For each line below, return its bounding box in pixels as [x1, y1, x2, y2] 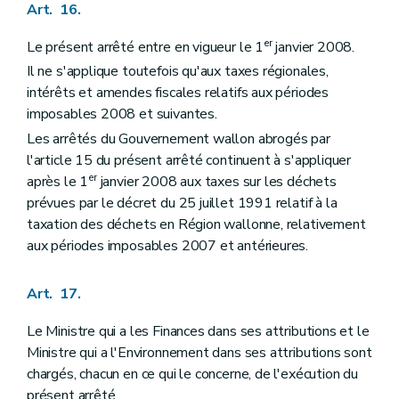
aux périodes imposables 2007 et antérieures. [27, 235, 309, 256]
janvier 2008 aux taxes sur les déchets [96, 171, 337, 191]
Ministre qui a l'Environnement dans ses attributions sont [27, 342, 372, 362]
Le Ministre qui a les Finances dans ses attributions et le [27, 321, 370, 341]
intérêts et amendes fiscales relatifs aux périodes [27, 83, 330, 103]
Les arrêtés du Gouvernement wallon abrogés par [27, 128, 330, 149]
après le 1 [27, 171, 89, 191]
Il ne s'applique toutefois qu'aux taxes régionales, [27, 61, 329, 82]
